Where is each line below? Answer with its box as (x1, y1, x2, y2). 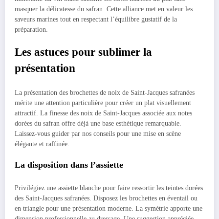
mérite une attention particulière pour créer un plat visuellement (15, 99, 191, 107)
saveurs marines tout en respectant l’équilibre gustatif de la (15, 16, 177, 23)
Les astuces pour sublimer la (15, 46, 152, 59)
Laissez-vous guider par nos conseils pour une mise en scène (15, 130, 181, 137)
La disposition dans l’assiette (15, 160, 123, 170)
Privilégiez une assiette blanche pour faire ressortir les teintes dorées (15, 184, 203, 192)
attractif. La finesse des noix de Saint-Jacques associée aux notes (15, 109, 192, 117)
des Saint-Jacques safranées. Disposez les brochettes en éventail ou (15, 194, 197, 202)
